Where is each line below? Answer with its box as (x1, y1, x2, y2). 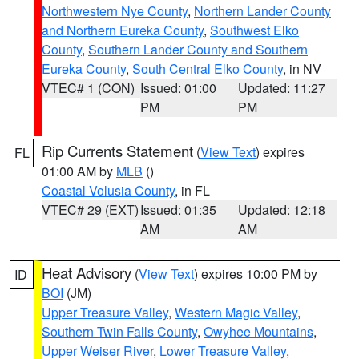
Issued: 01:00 (139, 79, 216, 97)
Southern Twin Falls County (42, 322, 197, 341)
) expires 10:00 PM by (194, 264, 317, 283)
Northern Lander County (194, 2, 331, 20)
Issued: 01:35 (139, 200, 216, 219)
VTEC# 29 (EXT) (42, 200, 139, 219)
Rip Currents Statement (42, 140, 193, 161)
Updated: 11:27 (238, 79, 326, 97)
